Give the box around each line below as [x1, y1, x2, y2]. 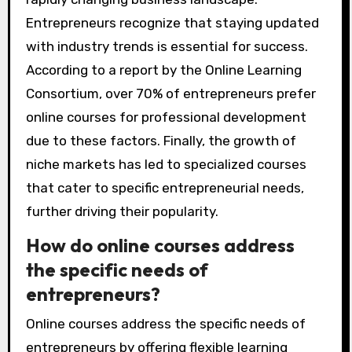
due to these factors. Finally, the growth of [25, 133, 296, 149]
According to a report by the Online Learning [25, 62, 302, 79]
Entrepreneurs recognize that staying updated [25, 15, 319, 31]
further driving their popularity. [25, 203, 218, 220]
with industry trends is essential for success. [25, 38, 308, 55]
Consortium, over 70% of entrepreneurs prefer [25, 86, 316, 102]
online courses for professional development [25, 109, 306, 126]
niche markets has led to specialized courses [25, 156, 306, 173]
